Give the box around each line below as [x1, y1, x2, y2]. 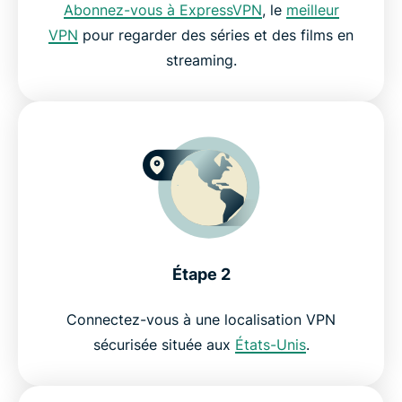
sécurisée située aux [92, 336, 235, 354]
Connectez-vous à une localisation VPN [66, 310, 336, 328]
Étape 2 [171, 265, 231, 284]
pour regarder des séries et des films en [78, 26, 354, 44]
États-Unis [234, 336, 306, 354]
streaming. [165, 51, 237, 69]
